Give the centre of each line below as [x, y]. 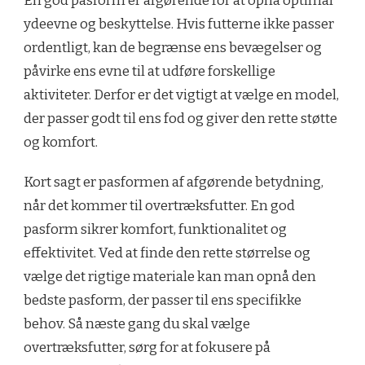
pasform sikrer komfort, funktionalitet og [155, 230]
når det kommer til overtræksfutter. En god [159, 206]
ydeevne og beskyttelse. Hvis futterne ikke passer [179, 24]
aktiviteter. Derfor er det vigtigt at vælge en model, [181, 95]
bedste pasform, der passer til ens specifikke [163, 301]
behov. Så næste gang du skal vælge [137, 324]
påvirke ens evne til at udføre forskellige [150, 72]
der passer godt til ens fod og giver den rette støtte [180, 119]
